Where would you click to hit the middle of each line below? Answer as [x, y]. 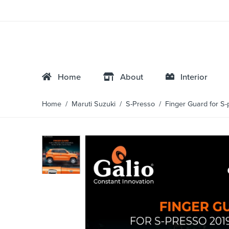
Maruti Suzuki [94, 104]
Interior [191, 77]
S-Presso [140, 104]
